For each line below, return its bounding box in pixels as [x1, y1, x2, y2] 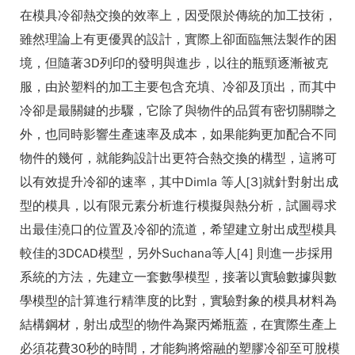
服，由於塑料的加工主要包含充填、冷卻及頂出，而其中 [20, 79, 337, 95]
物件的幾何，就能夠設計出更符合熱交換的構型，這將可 [20, 151, 337, 166]
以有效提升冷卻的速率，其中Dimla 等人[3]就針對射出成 [20, 174, 338, 190]
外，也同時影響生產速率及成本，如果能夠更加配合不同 [20, 127, 337, 143]
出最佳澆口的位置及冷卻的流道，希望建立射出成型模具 [20, 222, 337, 238]
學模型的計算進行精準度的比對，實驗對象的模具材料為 [20, 293, 337, 309]
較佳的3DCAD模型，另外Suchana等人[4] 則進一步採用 [20, 246, 333, 261]
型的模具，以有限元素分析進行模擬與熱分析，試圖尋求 [20, 198, 337, 214]
